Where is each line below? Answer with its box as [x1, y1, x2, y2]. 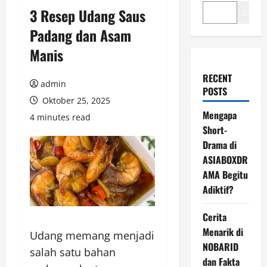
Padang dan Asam [30, 24, 131, 46]
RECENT [202, 71, 232, 86]
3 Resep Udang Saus [30, 5, 145, 27]
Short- [202, 123, 227, 138]
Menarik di [202, 225, 243, 240]
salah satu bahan [30, 245, 116, 260]
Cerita [202, 210, 226, 225]
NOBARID [202, 240, 238, 254]
